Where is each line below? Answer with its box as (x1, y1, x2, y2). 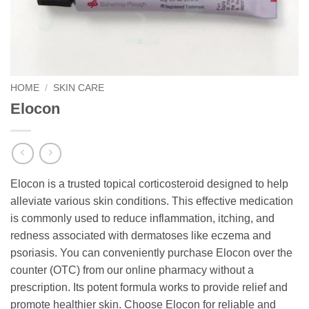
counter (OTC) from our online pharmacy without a (10, 264, 254, 277)
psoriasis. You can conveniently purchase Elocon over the (10, 247, 292, 259)
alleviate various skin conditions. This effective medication (10, 195, 293, 208)
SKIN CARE (53, 83, 105, 93)
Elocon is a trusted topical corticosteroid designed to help (10, 178, 288, 190)
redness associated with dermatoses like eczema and (10, 230, 271, 242)
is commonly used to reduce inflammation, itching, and (10, 212, 275, 225)
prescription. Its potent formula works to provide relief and (10, 281, 288, 294)
